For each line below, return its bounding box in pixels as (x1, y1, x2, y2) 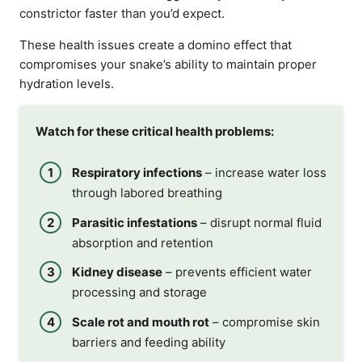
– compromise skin (209, 314, 320, 330)
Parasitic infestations (72, 214, 197, 230)
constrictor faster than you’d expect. (19, 5, 225, 21)
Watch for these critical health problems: (36, 123, 274, 139)
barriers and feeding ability (72, 334, 225, 350)
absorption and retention (72, 234, 213, 250)
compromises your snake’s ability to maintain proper (19, 56, 317, 72)
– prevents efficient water (162, 264, 312, 280)
